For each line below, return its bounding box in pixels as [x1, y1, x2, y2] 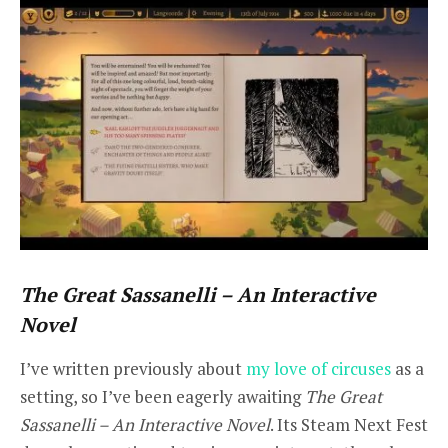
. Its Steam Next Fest [270, 412, 428, 436]
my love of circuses [246, 356, 391, 380]
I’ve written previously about [20, 356, 246, 380]
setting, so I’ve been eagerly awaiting [20, 384, 305, 408]
